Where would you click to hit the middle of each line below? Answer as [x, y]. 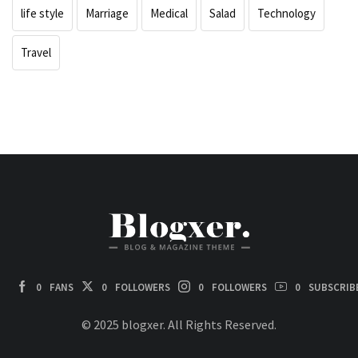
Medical [169, 14]
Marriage [107, 14]
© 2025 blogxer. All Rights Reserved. [179, 325]
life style [42, 14]
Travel [36, 53]
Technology [286, 14]
